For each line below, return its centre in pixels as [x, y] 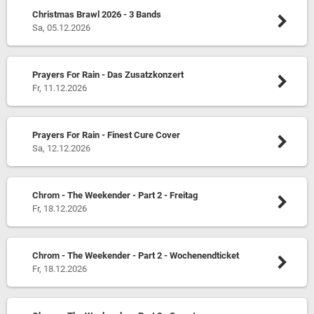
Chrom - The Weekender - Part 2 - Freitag [115, 195]
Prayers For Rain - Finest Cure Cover [106, 135]
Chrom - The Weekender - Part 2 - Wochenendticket [135, 255]
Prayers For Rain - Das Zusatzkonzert [108, 75]
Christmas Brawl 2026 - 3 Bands [96, 14]
